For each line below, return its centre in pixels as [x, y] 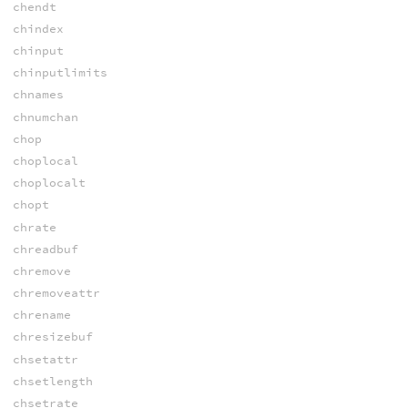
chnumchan [45, 117]
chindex [38, 28]
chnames [38, 95]
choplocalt [49, 183]
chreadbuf [45, 249]
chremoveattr [56, 293]
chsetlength [52, 381]
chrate [34, 227]
